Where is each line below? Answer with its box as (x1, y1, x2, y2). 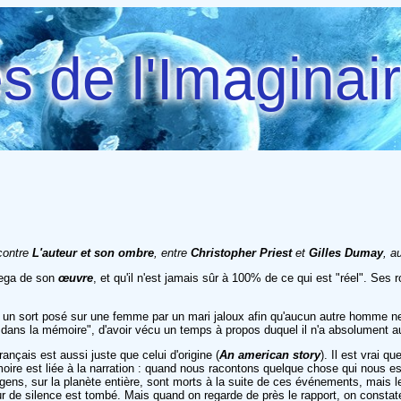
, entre (154, 245, 191, 260)
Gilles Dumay (309, 245, 383, 260)
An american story (219, 347, 320, 362)
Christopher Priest (191, 245, 292, 260)
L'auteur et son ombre (32, 245, 154, 260)
